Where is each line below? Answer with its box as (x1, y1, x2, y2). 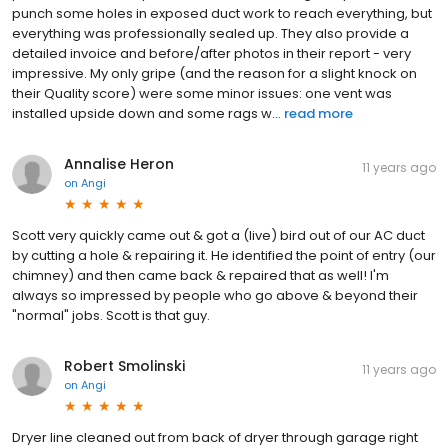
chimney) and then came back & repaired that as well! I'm (12, 266, 389, 286)
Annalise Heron (64, 154, 174, 175)
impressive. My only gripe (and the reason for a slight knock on (12, 64, 417, 84)
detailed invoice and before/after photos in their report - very (12, 44, 411, 64)
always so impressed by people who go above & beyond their (12, 286, 418, 306)
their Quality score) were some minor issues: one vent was (12, 84, 392, 104)
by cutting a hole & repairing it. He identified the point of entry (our (12, 246, 436, 266)
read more (284, 104, 353, 124)
